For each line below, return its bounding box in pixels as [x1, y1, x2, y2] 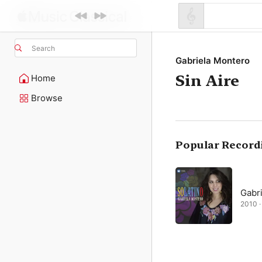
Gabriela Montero [175, 55, 250, 66]
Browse [31, 92, 63, 104]
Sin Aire [175, 71, 239, 89]
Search [32, 43, 55, 53]
